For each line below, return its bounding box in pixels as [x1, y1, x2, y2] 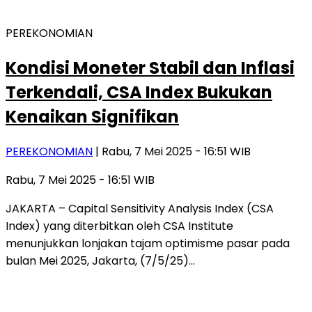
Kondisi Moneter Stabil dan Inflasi [6, 56, 295, 79]
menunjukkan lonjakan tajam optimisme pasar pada [6, 235, 290, 251]
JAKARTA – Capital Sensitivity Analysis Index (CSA [6, 200, 274, 217]
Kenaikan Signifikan [6, 104, 179, 128]
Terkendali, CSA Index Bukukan [6, 80, 272, 104]
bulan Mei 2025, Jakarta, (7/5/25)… [6, 252, 195, 269]
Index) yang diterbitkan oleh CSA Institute [6, 217, 233, 234]
